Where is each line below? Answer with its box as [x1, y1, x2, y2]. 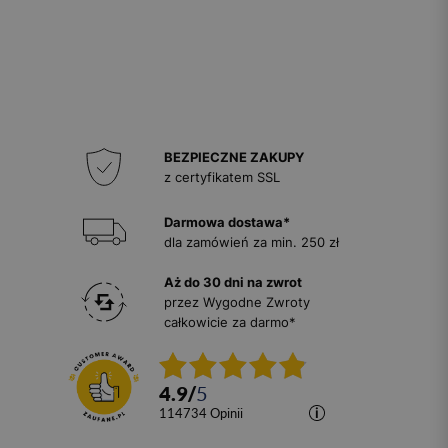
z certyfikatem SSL [164, 169, 280, 186]
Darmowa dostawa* [164, 214, 290, 231]
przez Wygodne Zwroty [164, 294, 310, 311]
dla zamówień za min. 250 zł [164, 234, 339, 251]
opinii [220, 405, 243, 422]
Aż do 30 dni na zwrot [164, 274, 302, 291]
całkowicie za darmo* [164, 314, 296, 331]
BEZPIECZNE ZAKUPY [164, 149, 304, 166]
